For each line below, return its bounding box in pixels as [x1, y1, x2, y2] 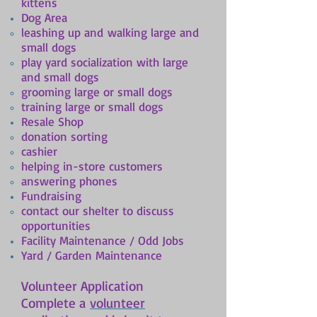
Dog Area [21, 10, 67, 25]
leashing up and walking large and [21, 25, 199, 40]
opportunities [21, 218, 91, 233]
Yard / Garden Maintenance [21, 248, 162, 263]
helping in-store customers [21, 158, 163, 173]
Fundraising [21, 188, 81, 203]
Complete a [21, 294, 90, 311]
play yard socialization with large [21, 54, 188, 69]
